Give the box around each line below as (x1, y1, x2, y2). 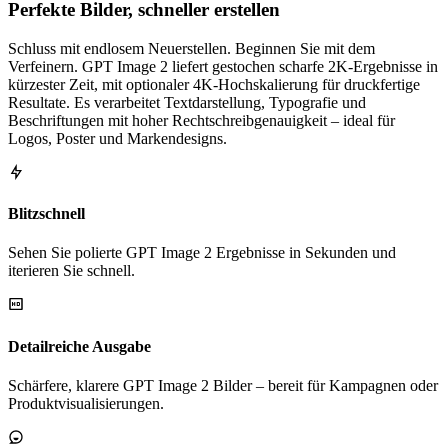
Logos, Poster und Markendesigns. (8, 129, 227, 147)
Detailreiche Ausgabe (8, 337, 151, 355)
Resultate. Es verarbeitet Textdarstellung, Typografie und (8, 93, 366, 111)
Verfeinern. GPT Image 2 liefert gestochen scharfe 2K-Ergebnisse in (8, 57, 438, 75)
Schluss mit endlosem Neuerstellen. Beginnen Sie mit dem (8, 39, 375, 57)
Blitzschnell (8, 204, 85, 222)
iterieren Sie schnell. (8, 262, 135, 280)
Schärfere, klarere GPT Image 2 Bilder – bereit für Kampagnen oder (8, 376, 438, 394)
